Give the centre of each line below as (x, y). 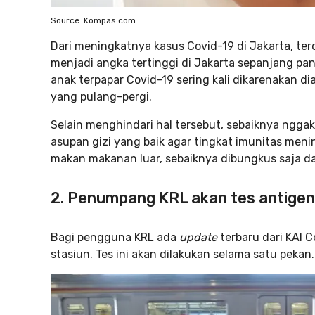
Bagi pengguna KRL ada (115, 237)
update (200, 237)
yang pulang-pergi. (101, 97)
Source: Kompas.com (93, 20)
